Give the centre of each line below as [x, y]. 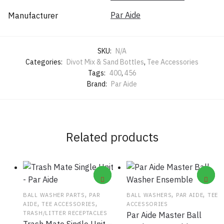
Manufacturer [33, 15]
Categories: [45, 62]
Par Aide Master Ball [164, 215]
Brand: [98, 84]
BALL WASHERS [149, 195]
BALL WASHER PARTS [54, 195]
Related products [112, 137]
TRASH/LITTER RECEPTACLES [65, 213]
